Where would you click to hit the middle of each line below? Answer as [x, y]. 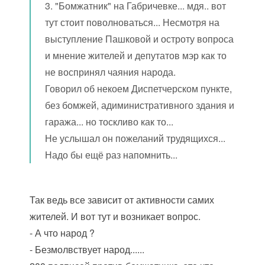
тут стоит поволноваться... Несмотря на [132, 22]
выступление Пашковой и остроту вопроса [140, 39]
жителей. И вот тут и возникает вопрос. [115, 216]
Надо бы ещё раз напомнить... [112, 155]
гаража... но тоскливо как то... [109, 122]
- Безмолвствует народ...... [87, 249]
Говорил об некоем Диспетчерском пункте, [139, 88]
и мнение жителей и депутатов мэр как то [136, 55]
